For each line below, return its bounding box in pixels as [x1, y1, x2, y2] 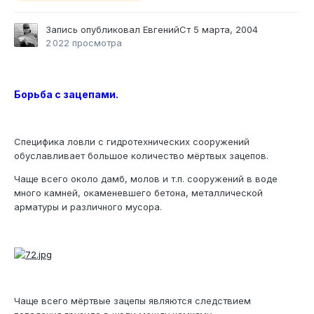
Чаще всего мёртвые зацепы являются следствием [14, 294, 251, 306]
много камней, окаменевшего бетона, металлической [14, 187, 263, 199]
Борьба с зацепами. [14, 88, 118, 101]
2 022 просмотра [46, 37, 122, 49]
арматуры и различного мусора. [14, 201, 162, 213]
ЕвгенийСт [143, 24, 191, 36]
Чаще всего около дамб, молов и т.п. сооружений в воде [14, 173, 278, 185]
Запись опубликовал [46, 24, 143, 36]
